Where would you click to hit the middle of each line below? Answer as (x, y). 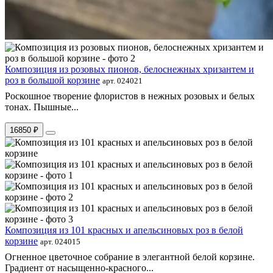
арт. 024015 (60, 241)
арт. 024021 (122, 80)
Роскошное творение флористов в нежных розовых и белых (130, 96)
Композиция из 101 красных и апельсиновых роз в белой (124, 230)
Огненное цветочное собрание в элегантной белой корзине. (130, 257)
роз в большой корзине (52, 80)
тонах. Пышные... (42, 107)
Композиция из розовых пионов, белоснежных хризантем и (129, 69)
